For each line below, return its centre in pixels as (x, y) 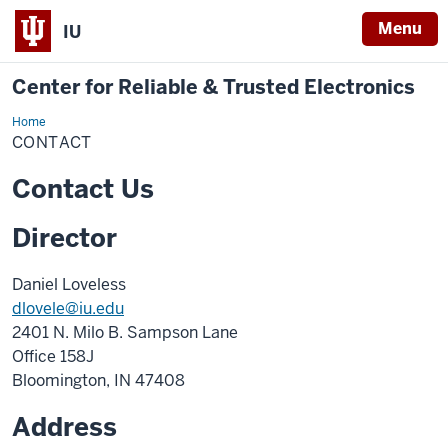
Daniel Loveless (69, 284)
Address (64, 427)
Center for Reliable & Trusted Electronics (213, 87)
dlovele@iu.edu (68, 308)
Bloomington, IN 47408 (98, 380)
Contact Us (83, 189)
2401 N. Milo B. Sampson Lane (125, 332)
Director (64, 238)
